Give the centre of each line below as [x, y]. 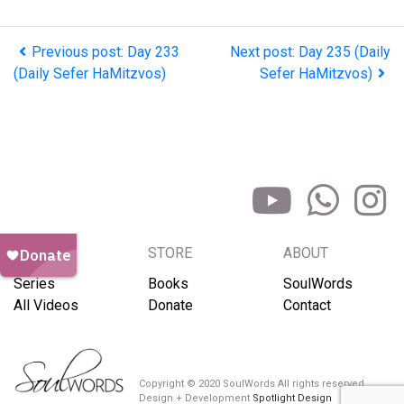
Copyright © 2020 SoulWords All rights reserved [252, 383]
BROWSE [42, 253]
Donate [171, 306]
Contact [307, 306]
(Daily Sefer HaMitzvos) [90, 73]
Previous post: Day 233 [106, 52]
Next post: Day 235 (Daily [310, 52]
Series [34, 284]
